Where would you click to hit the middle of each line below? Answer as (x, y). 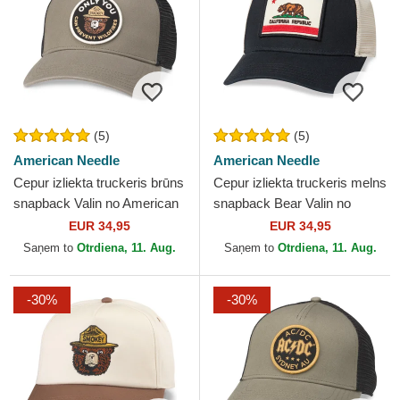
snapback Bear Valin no (282, 204)
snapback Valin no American (96, 204)
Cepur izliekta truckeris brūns (99, 183)
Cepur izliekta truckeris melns (300, 183)
